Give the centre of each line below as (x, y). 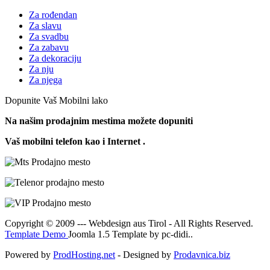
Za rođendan (53, 15)
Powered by (29, 255)
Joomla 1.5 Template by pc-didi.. (130, 234)
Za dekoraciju (55, 58)
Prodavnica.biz (202, 255)
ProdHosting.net (84, 255)
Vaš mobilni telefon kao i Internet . (75, 142)
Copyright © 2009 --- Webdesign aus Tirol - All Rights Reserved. (129, 224)
